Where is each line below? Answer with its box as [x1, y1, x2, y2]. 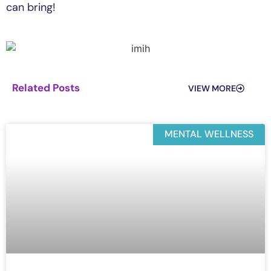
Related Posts [12, 81, 80, 95]
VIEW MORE [188, 82, 236, 94]
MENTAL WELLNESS [164, 128, 253, 141]
